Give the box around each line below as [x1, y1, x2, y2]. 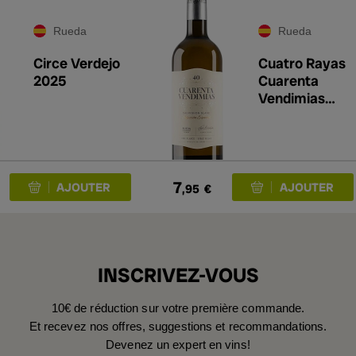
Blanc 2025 [258, 124, 331, 142]
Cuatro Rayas [258, 54, 346, 72]
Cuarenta [258, 72, 319, 90]
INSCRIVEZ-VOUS [97, 262, 259, 288]
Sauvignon [258, 106, 326, 125]
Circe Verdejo [33, 54, 120, 72]
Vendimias [258, 89, 325, 107]
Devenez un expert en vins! [106, 338, 250, 351]
